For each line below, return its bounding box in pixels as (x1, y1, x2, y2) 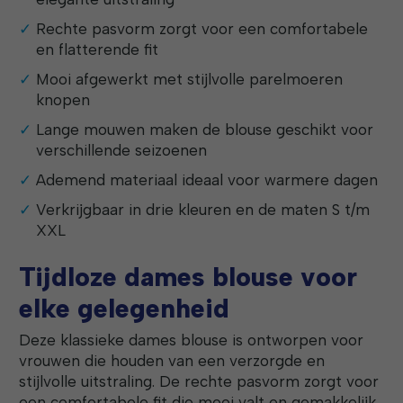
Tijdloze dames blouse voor (19, 261, 358, 293)
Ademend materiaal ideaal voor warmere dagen (36, 171, 379, 190)
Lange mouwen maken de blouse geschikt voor (36, 121, 374, 139)
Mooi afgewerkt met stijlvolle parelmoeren (36, 70, 344, 89)
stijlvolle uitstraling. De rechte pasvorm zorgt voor (19, 372, 380, 391)
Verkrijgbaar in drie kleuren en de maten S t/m (36, 201, 371, 219)
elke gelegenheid (19, 292, 230, 325)
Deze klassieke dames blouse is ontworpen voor (19, 331, 364, 350)
